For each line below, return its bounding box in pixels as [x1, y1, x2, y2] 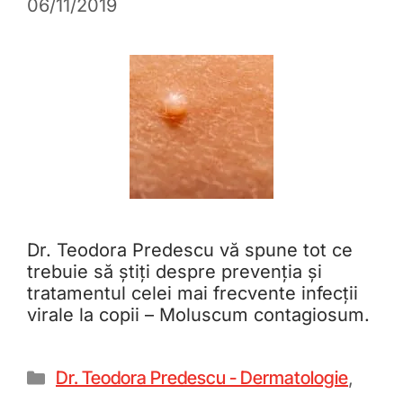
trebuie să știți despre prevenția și [27, 261, 322, 283]
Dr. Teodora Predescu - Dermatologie [56, 367, 348, 390]
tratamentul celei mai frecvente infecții [27, 282, 358, 305]
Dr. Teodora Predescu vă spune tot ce [27, 239, 353, 262]
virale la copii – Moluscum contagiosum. [27, 304, 370, 327]
